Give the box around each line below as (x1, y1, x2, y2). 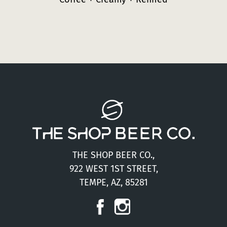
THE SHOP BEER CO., (72, 149, 155, 161)
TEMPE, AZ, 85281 (79, 177, 148, 188)
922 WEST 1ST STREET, (69, 163, 158, 175)
